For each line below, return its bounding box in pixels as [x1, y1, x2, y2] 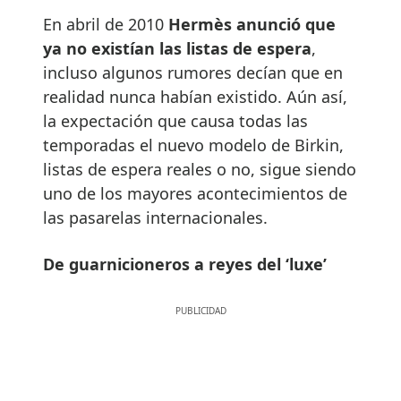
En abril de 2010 [43, 13, 168, 35]
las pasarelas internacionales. [43, 206, 268, 228]
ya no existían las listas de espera [43, 37, 311, 59]
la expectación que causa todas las [43, 109, 308, 132]
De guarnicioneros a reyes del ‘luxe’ [43, 252, 327, 275]
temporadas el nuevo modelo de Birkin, [43, 133, 344, 156]
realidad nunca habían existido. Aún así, [43, 85, 347, 107]
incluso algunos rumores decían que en [43, 61, 343, 83]
